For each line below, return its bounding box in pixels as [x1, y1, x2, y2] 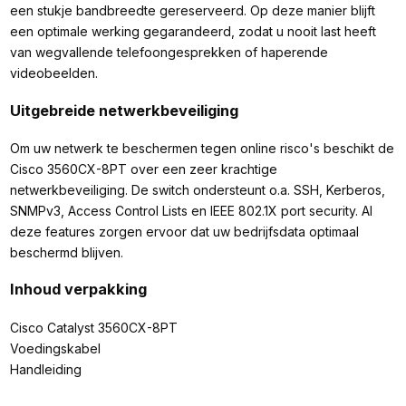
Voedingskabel [9, 340, 101, 356]
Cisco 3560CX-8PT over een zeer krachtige [9, 160, 277, 177]
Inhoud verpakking [9, 280, 147, 299]
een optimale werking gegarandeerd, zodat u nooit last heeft [9, 24, 376, 40]
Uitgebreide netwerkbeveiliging [9, 101, 238, 120]
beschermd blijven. [9, 244, 123, 260]
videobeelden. [9, 65, 98, 82]
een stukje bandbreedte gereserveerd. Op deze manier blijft [9, 3, 375, 19]
